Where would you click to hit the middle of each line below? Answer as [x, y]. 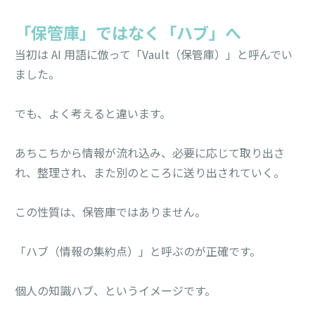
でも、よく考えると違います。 [93, 113]
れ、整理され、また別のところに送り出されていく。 [150, 172]
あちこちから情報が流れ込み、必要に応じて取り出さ [150, 152]
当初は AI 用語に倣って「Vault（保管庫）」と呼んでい [154, 54]
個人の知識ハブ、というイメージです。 [116, 290]
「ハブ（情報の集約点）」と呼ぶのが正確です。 [138, 251]
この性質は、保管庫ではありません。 [111, 211]
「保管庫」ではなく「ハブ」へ [128, 34]
